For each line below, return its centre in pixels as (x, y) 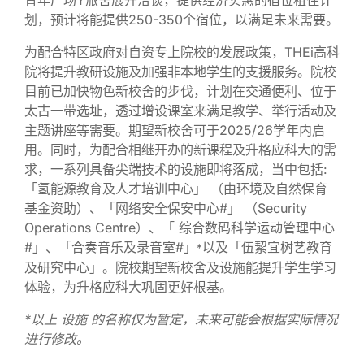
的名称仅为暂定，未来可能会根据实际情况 (214, 319)
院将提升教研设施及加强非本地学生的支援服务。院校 (180, 71)
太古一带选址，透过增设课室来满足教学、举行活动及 (180, 110)
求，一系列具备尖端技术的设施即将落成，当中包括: (176, 169)
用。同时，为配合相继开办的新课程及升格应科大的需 (180, 149)
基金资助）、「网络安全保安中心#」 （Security (166, 208)
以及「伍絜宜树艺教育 (267, 247)
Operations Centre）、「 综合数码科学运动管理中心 (180, 227)
